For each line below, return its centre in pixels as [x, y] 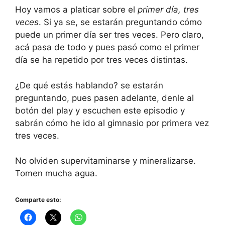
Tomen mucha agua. [56, 174]
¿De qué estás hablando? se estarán [89, 85]
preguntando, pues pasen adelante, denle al [104, 98]
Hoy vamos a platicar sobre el [76, 10]
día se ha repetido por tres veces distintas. [101, 60]
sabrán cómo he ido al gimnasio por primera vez [112, 123]
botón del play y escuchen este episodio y [100, 110]
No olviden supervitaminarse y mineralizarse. [105, 161]
